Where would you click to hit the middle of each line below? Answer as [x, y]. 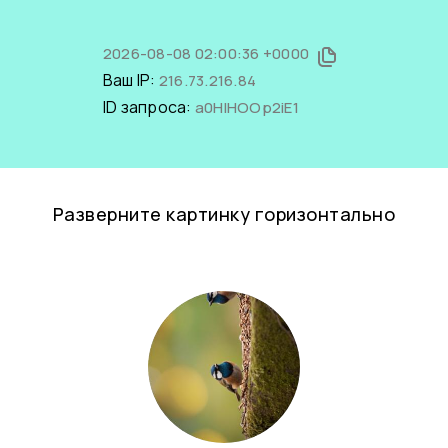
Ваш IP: [130, 80]
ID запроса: [148, 107]
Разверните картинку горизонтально [224, 214]
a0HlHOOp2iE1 [246, 107]
